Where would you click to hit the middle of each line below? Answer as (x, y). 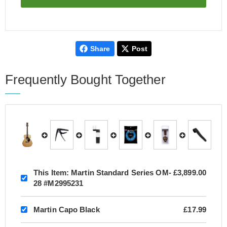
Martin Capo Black (67, 210)
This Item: (51, 173)
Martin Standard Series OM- (120, 173)
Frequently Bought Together (85, 80)
